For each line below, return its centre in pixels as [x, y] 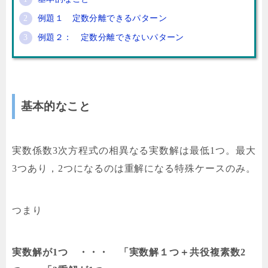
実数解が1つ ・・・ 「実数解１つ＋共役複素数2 [129, 252]
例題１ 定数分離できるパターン [102, 19]
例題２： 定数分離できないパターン [111, 38]
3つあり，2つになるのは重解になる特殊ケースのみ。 [134, 169]
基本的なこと [55, 106]
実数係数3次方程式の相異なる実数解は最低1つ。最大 [134, 151]
